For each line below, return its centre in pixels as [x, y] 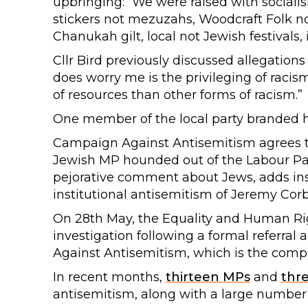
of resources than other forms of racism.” [177, 95]
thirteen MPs [208, 277]
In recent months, [109, 277]
